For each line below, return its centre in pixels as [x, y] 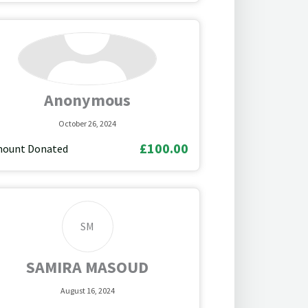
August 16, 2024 [87, 290]
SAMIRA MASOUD [88, 267]
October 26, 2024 [88, 123]
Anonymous [88, 100]
